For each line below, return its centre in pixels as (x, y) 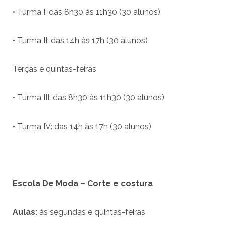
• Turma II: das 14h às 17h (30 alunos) (80, 41)
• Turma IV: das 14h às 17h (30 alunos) (82, 127)
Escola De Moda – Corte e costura (83, 184)
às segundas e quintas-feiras (92, 212)
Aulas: (26, 212)
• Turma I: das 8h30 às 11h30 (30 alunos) (86, 12)
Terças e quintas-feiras (54, 69)
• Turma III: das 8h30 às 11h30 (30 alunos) (88, 98)
